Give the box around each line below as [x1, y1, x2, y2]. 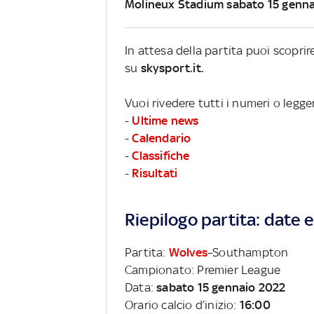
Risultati [132, 165, 178, 180]
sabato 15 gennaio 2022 [156, 280, 286, 294]
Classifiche [132, 148, 190, 163]
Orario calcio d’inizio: [125, 297, 240, 312]
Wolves [168, 245, 208, 259]
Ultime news [132, 113, 199, 128]
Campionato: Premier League [125, 262, 281, 277]
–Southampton [207, 245, 289, 259]
